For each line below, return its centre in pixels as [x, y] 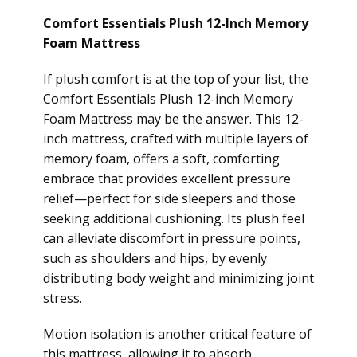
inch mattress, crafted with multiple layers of [176, 139]
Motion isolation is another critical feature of [177, 334]
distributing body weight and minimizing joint [178, 278]
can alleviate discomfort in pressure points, [172, 238]
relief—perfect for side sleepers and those [169, 198]
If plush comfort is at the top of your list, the [176, 79]
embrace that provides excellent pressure [167, 178]
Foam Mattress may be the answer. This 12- [173, 119]
